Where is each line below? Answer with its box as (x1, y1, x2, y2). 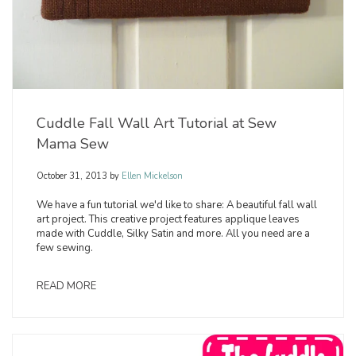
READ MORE (37, 278, 96, 293)
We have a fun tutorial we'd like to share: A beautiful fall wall (37, 197, 317, 212)
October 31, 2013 (37, 169, 107, 182)
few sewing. (37, 240, 93, 255)
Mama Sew (37, 133, 109, 153)
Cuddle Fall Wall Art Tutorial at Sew (37, 113, 277, 133)
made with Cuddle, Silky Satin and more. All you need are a (37, 226, 310, 241)
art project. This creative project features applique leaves (37, 211, 300, 226)
